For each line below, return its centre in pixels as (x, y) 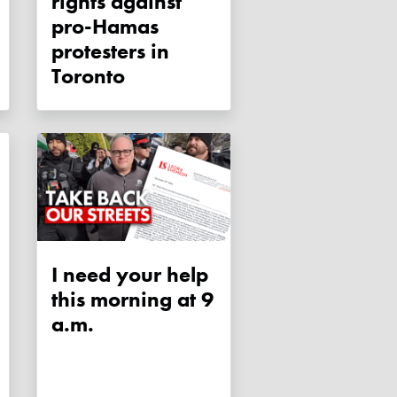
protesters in (110, 51)
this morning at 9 (132, 300)
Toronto (88, 76)
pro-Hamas (105, 27)
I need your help (130, 275)
